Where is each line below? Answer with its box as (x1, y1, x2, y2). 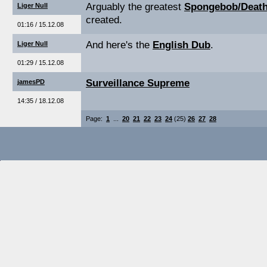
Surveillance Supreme (86, 77, 190, 89)
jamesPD (17, 78, 45, 85)
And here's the (86, 39, 153, 51)
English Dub (153, 39, 210, 51)
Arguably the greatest (86, 1, 184, 13)
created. (86, 14, 122, 26)
